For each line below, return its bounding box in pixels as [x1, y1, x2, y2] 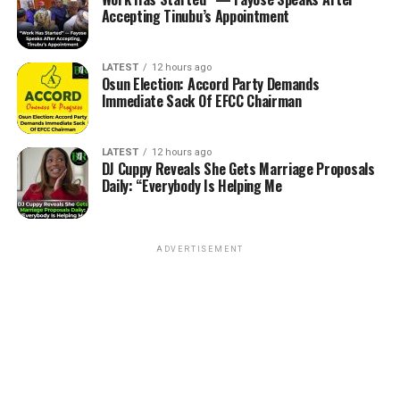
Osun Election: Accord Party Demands [101, 73, 320, 95]
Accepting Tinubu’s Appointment [101, 5, 290, 27]
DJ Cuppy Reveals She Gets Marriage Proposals [101, 158, 375, 179]
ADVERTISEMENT [155, 245, 245, 254]
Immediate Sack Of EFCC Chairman [101, 90, 302, 112]
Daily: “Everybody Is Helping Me [101, 175, 282, 196]
